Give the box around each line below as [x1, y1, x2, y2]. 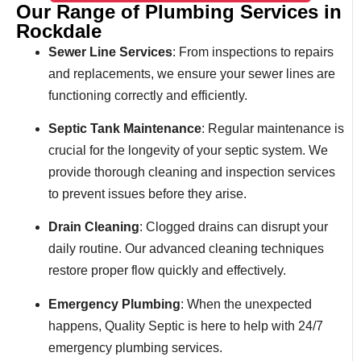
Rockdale [16, 19, 102, 42]
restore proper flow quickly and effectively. [48, 263, 286, 278]
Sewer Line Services [48, 44, 172, 59]
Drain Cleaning [48, 220, 139, 234]
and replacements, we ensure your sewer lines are [48, 66, 335, 81]
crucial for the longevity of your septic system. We [48, 143, 328, 157]
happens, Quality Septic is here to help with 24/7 [48, 318, 323, 333]
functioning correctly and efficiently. [48, 88, 247, 102]
